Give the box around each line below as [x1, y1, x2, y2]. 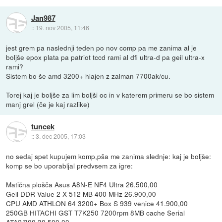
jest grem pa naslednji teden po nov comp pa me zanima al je [6, 42, 197, 53]
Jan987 [31, 12, 55, 24]
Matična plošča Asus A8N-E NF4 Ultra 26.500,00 [6, 179, 158, 189]
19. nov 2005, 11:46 [35, 23, 89, 32]
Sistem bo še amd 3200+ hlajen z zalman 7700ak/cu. [6, 70, 171, 81]
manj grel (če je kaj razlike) [6, 99, 90, 109]
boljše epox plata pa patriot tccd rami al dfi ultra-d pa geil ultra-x [6, 52, 205, 62]
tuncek [31, 121, 55, 132]
